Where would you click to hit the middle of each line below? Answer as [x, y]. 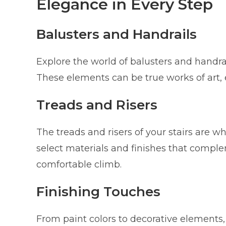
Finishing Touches [98, 191]
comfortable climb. [79, 164]
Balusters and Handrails [117, 34]
